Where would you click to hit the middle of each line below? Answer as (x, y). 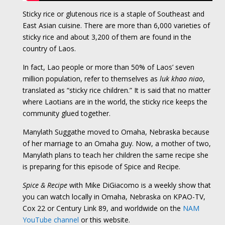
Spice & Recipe (45, 185)
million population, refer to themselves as (91, 79)
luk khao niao (181, 79)
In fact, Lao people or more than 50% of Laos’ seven (108, 67)
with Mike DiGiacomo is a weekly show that (139, 185)
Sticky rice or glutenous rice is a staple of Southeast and (113, 14)
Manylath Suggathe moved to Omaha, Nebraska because (116, 132)
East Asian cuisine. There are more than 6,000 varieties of (116, 26)
